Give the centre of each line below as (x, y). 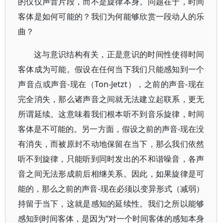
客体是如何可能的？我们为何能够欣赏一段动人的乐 (111, 16)
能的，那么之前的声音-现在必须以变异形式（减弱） (111, 189)
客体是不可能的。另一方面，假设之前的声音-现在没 (111, 129)
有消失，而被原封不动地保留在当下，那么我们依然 (111, 144)
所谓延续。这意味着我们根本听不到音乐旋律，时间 (111, 114)
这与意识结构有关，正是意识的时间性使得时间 (119, 54)
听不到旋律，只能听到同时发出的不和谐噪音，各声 (111, 159)
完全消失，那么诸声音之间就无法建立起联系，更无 (111, 99)
